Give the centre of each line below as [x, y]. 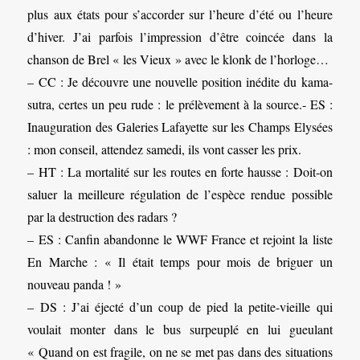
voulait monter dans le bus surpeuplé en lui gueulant [180, 329]
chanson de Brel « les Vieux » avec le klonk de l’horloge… [178, 59]
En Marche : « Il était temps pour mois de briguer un [180, 262]
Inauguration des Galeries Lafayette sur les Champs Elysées [180, 127]
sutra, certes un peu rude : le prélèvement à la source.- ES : [180, 104]
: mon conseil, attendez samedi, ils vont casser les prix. [165, 149]
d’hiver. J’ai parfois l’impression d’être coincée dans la [180, 37]
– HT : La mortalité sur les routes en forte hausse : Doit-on [180, 172]
